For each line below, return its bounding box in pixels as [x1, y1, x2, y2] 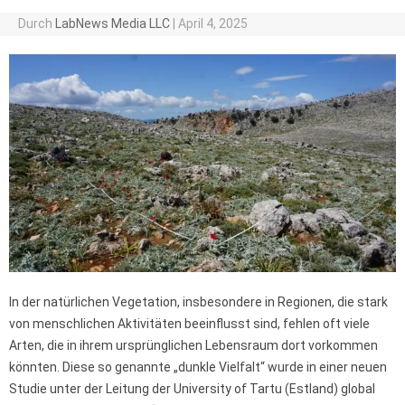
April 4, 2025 [177, 16, 248, 31]
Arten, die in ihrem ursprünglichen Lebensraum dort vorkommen [9, 337, 378, 353]
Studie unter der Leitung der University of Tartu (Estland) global [9, 381, 375, 396]
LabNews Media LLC [54, 16, 170, 31]
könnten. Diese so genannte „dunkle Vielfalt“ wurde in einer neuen [9, 359, 387, 374]
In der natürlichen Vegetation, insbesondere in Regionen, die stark [9, 294, 388, 309]
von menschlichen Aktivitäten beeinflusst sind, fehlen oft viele [9, 316, 370, 331]
